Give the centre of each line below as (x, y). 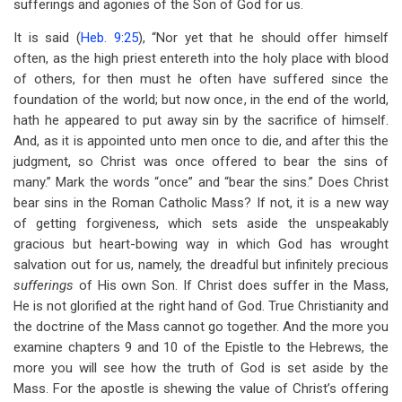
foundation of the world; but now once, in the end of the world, (201, 100)
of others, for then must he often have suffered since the (201, 79)
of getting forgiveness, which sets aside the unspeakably (201, 223)
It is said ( (47, 38)
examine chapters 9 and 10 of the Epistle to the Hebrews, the (201, 347)
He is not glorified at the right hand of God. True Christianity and (201, 306)
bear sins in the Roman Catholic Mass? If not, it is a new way (201, 203)
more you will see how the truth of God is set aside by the (201, 368)
